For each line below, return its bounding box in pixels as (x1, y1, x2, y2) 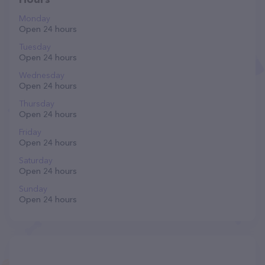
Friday (19, 127, 41, 137)
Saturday (19, 155, 53, 166)
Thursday (19, 98, 54, 109)
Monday (19, 13, 50, 24)
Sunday (19, 183, 47, 194)
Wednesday (19, 70, 64, 80)
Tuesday (19, 41, 51, 52)
